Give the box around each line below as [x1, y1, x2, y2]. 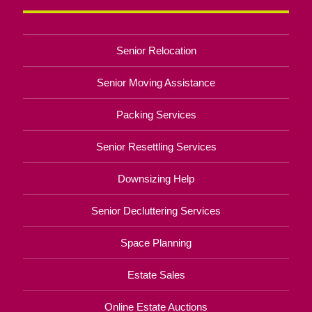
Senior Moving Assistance [97, 76, 215, 88]
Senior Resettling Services [95, 140, 217, 153]
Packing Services [116, 108, 196, 120]
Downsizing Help [118, 172, 194, 185]
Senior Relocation [116, 44, 196, 56]
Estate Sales [127, 268, 185, 281]
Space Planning [120, 236, 192, 249]
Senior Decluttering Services [91, 204, 221, 217]
